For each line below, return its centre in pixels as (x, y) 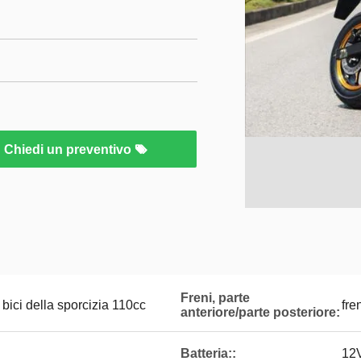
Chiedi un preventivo (69, 149)
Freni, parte (215, 298)
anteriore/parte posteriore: (260, 312)
